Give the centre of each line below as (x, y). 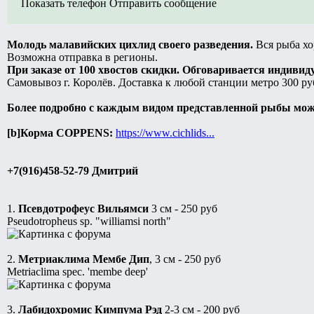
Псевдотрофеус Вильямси (83, 209)
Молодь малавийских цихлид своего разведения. (130, 45)
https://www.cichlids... (165, 133)
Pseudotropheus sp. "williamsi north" (89, 221)
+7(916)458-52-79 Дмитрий (73, 171)
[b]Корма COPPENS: (60, 133)
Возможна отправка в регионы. (82, 57)
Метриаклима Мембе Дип (84, 259)
